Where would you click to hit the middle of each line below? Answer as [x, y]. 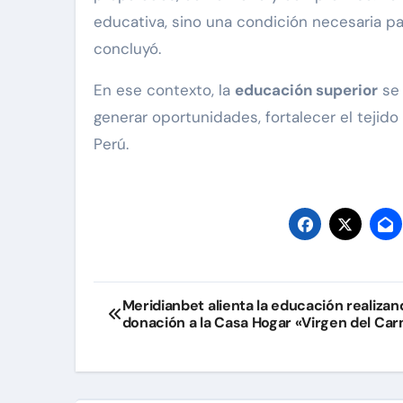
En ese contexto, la [164, 90]
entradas [153, 373]
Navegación [172, 300]
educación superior [306, 90]
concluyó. [127, 49]
